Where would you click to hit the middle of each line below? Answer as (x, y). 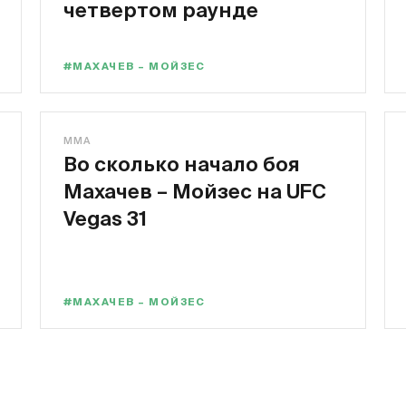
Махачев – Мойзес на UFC (195, 191)
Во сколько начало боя (182, 164)
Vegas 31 (105, 218)
